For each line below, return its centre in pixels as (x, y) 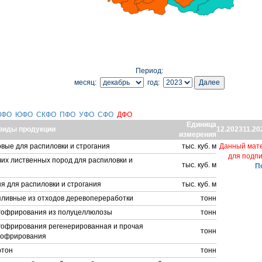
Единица (201, 125)
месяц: (87, 82)
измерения (198, 135)
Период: (149, 71)
